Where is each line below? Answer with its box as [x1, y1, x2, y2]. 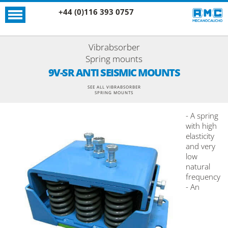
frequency [186, 172, 220, 182]
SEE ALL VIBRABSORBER [87, 84, 141, 90]
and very [186, 141, 215, 151]
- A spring [186, 110, 218, 121]
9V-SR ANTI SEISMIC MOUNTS [48, 66, 180, 79]
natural [186, 161, 210, 172]
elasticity [186, 131, 214, 141]
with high [186, 121, 217, 131]
